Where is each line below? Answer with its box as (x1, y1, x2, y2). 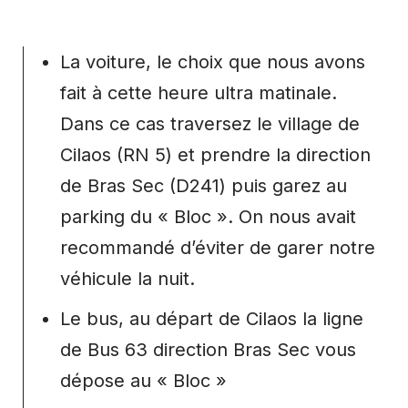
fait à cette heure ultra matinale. (60, 82, 337, 105)
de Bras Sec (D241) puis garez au (60, 175, 347, 198)
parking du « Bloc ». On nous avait (60, 206, 356, 229)
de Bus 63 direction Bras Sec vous (60, 339, 356, 362)
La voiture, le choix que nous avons (60, 51, 365, 74)
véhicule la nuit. (60, 268, 195, 291)
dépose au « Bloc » (60, 370, 227, 393)
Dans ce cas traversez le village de (60, 113, 360, 136)
